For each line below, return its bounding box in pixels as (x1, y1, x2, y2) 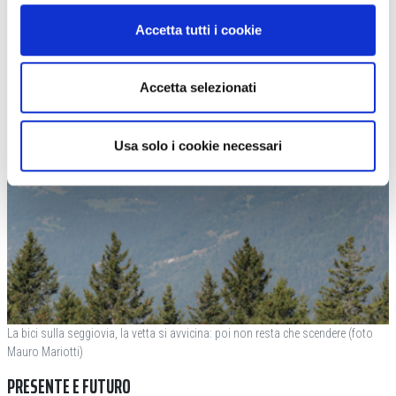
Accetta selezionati (140, 80, 256, 95)
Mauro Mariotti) (7, 344, 83, 359)
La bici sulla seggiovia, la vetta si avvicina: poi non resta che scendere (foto (7, 325, 373, 340)
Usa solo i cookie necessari (114, 137, 282, 153)
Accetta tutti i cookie (134, 21, 262, 37)
